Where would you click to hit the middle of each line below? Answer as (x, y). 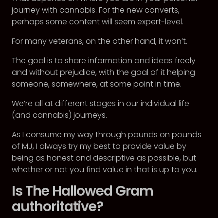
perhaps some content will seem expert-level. (98, 22)
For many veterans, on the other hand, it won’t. (100, 41)
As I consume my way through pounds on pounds (107, 135)
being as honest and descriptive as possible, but (104, 158)
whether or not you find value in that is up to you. (105, 170)
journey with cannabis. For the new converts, (96, 10)
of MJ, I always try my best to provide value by (99, 146)
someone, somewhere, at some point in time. (97, 84)
